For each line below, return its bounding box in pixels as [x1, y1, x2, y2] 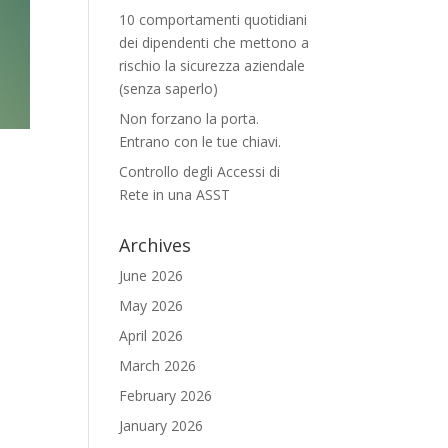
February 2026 [119, 386, 213, 405]
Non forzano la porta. [119, 109, 260, 128]
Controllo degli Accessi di [119, 162, 281, 181]
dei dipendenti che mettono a [119, 33, 310, 52]
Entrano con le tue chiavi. [119, 132, 282, 151]
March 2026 [119, 356, 197, 375]
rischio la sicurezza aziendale [119, 56, 306, 75]
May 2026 [119, 296, 184, 315]
